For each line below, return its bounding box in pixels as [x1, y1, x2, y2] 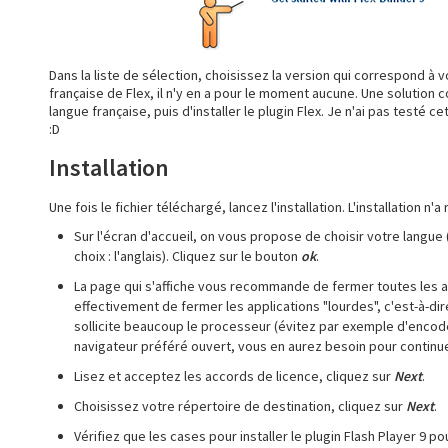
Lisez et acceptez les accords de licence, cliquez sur [74, 367, 394, 385]
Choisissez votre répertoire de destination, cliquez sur [74, 397, 406, 415]
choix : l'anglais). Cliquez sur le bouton [74, 247, 301, 265]
